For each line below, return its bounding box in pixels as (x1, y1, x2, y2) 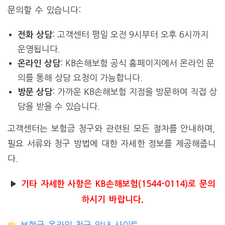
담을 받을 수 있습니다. (18, 102, 100, 111)
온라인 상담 (18, 59, 61, 68)
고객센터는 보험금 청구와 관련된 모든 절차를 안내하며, (8, 124, 215, 133)
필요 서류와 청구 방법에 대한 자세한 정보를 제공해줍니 (8, 139, 216, 148)
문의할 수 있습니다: (8, 5, 81, 14)
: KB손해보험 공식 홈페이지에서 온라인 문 (60, 59, 215, 68)
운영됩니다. (18, 45, 61, 54)
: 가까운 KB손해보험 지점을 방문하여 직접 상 (52, 87, 217, 96)
